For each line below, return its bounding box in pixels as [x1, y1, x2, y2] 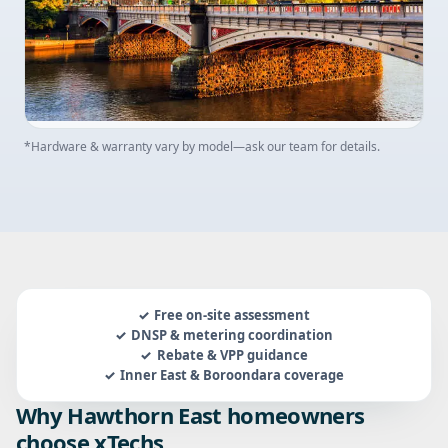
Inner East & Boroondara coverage [120, 365, 345, 384]
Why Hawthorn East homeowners [16, 399, 365, 430]
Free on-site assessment [154, 305, 311, 324]
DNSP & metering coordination [131, 325, 334, 344]
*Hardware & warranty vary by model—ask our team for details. [24, 137, 380, 155]
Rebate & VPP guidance [156, 345, 308, 364]
